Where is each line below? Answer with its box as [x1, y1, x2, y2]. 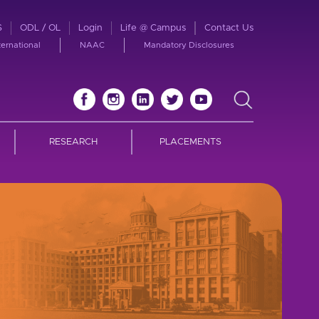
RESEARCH [48, 137, 98, 147]
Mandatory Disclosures [144, 41, 234, 49]
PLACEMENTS [159, 137, 222, 147]
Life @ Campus [120, 23, 186, 33]
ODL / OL [20, 23, 61, 33]
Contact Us [204, 23, 253, 33]
